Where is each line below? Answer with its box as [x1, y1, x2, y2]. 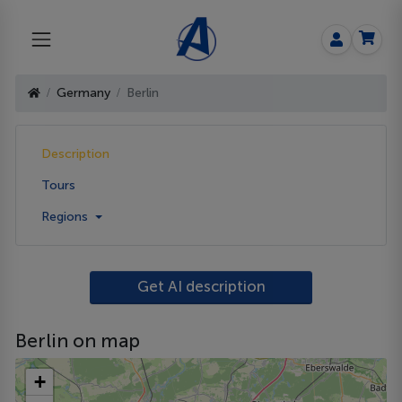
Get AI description [136, 277, 266, 296]
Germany [57, 85, 111, 101]
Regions [41, 208, 92, 224]
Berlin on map [15, 329, 141, 353]
